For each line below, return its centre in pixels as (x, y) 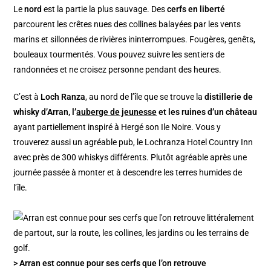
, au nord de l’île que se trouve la (145, 96)
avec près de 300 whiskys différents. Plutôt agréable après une (130, 157)
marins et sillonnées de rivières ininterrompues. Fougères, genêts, (135, 39)
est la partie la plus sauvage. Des (105, 9)
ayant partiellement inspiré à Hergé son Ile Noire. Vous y (117, 127)
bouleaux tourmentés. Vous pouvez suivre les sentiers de (119, 54)
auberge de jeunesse (117, 112)
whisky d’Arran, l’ (45, 112)
